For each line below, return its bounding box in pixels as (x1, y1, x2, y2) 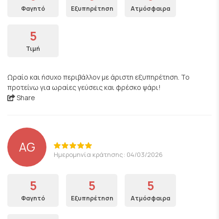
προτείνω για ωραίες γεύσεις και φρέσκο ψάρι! (7, 83, 161, 92)
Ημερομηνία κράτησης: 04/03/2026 (54, 150, 163, 159)
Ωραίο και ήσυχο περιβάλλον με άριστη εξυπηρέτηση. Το (7, 72, 190, 82)
